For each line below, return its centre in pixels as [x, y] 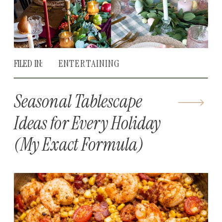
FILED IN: [28, 63]
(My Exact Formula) [79, 144]
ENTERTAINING [89, 63]
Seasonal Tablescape [78, 102]
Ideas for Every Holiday [87, 123]
